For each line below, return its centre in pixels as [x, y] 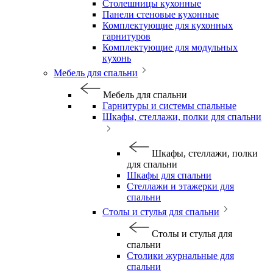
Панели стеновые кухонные [161, 14]
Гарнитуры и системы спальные [169, 106]
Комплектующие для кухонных [168, 25]
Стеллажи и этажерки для [180, 186]
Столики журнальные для [180, 256]
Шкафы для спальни [169, 175]
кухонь [117, 58]
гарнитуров [126, 36]
